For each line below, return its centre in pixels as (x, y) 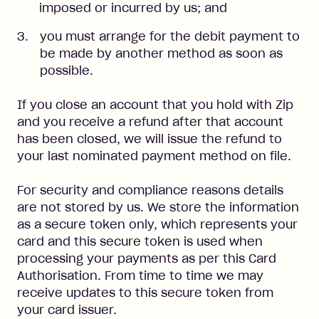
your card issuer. (67, 310)
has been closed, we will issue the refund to (150, 139)
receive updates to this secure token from (145, 293)
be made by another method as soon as (161, 53)
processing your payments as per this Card (147, 258)
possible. (67, 70)
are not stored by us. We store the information (158, 207)
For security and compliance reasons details (150, 190)
